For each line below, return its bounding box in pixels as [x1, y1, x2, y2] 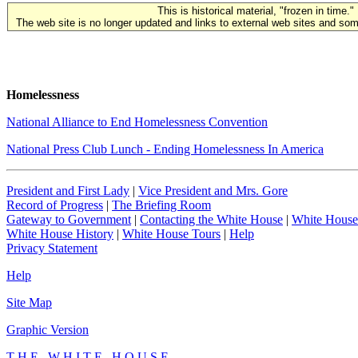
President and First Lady [6, 184, 129, 197]
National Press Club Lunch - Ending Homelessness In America [6, 142, 324, 156]
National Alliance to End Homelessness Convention [6, 115, 268, 129]
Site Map [6, 296, 52, 309]
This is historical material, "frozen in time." [157, 5, 354, 17]
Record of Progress [6, 198, 103, 212]
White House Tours [122, 227, 221, 241]
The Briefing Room [112, 198, 211, 212]
